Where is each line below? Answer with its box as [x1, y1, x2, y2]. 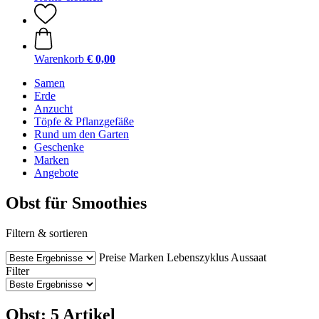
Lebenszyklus [167, 251, 229, 263]
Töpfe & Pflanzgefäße [34, 115, 134, 127]
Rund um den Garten [34, 128, 129, 140]
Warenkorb [34, 53, 84, 65]
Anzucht [34, 103, 73, 115]
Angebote [34, 167, 78, 179]
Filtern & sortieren [6, 226, 88, 239]
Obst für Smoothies [6, 193, 147, 212]
